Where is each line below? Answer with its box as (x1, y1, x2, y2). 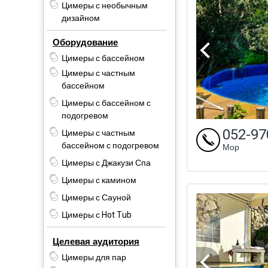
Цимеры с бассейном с (62, 96, 151, 109)
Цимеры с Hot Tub (62, 208, 132, 221)
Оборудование (53, 35, 118, 49)
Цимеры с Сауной (62, 191, 131, 204)
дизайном (62, 11, 100, 25)
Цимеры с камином (62, 173, 136, 187)
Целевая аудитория (53, 234, 139, 248)
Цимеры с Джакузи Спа (62, 156, 151, 169)
